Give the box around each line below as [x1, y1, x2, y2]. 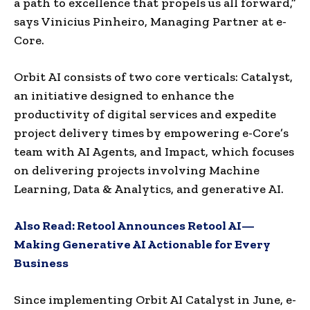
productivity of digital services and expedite [14, 106, 276, 122]
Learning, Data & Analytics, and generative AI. [14, 181, 284, 197]
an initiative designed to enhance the [14, 87, 234, 103]
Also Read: [14, 217, 77, 233]
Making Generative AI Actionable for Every [14, 236, 271, 252]
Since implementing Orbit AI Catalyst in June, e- [14, 291, 296, 307]
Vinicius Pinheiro [42, 13, 145, 29]
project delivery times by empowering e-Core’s [14, 125, 289, 140]
